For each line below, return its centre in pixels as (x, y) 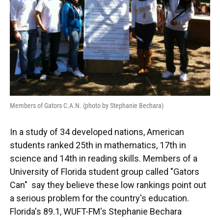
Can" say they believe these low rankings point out (108, 185)
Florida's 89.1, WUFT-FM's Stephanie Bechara (96, 212)
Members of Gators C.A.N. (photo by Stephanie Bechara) (87, 106)
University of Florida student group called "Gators (105, 172)
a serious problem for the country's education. (99, 198)
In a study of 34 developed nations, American (97, 132)
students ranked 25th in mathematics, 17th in (98, 145)
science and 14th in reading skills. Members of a (104, 159)
